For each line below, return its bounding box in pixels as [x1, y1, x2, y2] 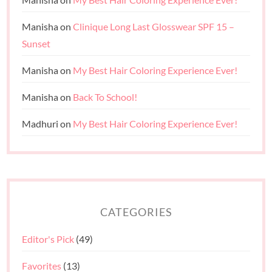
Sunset [22, 37, 51, 49]
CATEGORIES [100, 205, 172, 219]
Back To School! [73, 90, 138, 103]
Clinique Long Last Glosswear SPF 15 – [73, 20, 235, 32]
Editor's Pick [22, 233, 75, 245]
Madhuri [22, 117, 59, 129]
